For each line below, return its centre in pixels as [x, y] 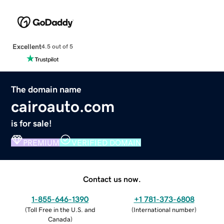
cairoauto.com [63, 106]
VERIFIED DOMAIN [106, 142]
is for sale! [32, 123]
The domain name [46, 89]
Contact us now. [112, 179]
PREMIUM [41, 142]
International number [164, 209]
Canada [59, 219]
